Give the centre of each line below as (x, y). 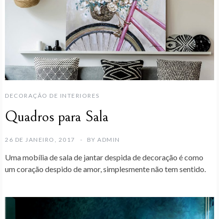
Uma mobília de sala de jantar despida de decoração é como (104, 157)
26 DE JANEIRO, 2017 (40, 140)
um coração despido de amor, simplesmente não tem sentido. (105, 169)
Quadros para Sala (57, 117)
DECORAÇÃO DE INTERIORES (52, 96)
